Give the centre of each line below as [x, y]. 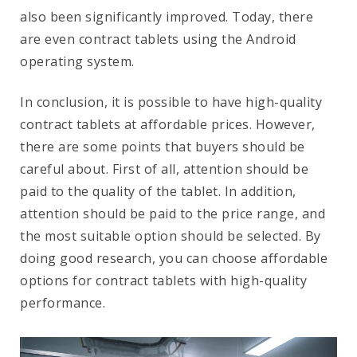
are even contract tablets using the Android [158, 39]
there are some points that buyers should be [163, 147]
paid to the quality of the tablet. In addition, [158, 192]
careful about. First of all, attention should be [164, 169]
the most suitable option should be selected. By [171, 236]
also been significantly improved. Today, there [167, 17]
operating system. [77, 62]
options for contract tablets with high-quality [163, 281]
